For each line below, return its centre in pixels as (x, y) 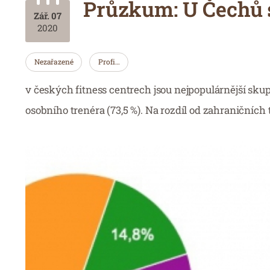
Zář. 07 (48, 16)
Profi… (109, 61)
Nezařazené (54, 61)
